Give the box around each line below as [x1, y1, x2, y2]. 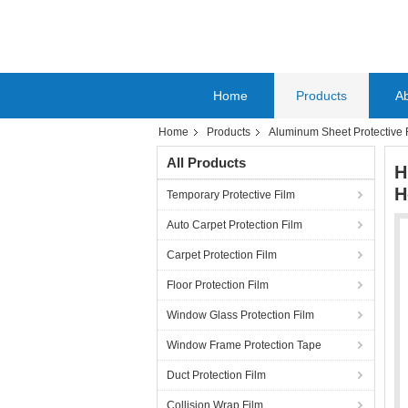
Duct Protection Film [167, 369, 266, 382]
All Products [167, 155, 246, 170]
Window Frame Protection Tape [167, 339, 321, 352]
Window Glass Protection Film [167, 309, 314, 321]
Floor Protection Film [167, 279, 269, 291]
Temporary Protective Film [167, 189, 295, 201]
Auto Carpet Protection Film [167, 219, 302, 231]
